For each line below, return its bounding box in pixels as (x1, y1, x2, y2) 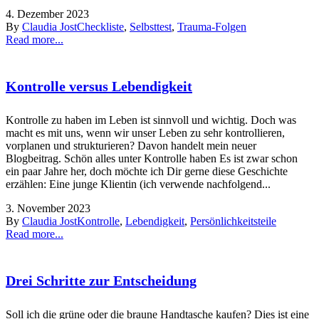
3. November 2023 (6, 202, 90, 214)
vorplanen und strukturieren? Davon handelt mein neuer (6, 139, 256, 152)
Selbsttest (130, 20, 172, 33)
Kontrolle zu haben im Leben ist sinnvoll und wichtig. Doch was (6, 113, 296, 126)
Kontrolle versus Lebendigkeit (6, 78, 192, 95)
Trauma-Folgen (177, 20, 246, 33)
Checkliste (77, 20, 124, 33)
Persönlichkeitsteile (190, 214, 276, 227)
